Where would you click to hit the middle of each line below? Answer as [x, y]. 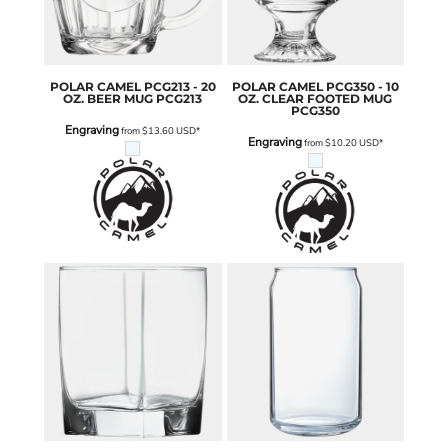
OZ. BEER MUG [108, 99]
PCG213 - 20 [179, 87]
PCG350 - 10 [362, 87]
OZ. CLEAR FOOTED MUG [315, 99]
